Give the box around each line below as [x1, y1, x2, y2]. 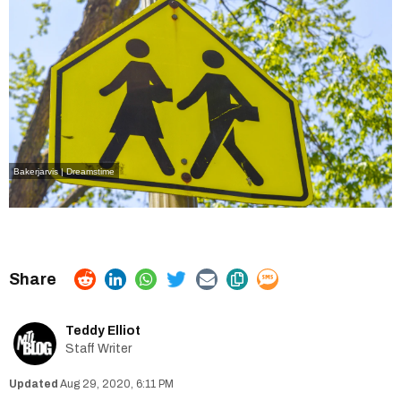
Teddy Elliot [65, 323, 141, 337]
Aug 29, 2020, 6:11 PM [60, 377, 174, 390]
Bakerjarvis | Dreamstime [13, 166, 115, 176]
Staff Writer [65, 341, 132, 355]
